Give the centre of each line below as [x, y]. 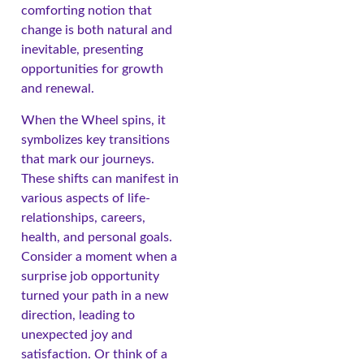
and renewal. [58, 89]
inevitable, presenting [82, 50]
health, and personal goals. [97, 237]
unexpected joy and [77, 334]
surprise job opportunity [90, 276]
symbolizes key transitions [95, 139]
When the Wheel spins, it [93, 120]
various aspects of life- [86, 198]
